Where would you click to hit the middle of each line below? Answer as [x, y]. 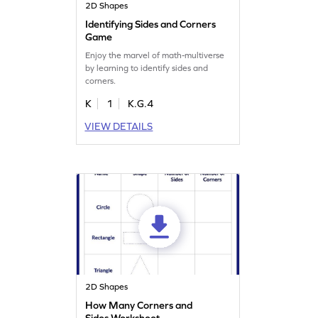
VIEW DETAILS [119, 126]
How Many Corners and [139, 305]
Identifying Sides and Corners [151, 24]
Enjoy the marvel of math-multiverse [155, 55]
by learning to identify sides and [147, 68]
